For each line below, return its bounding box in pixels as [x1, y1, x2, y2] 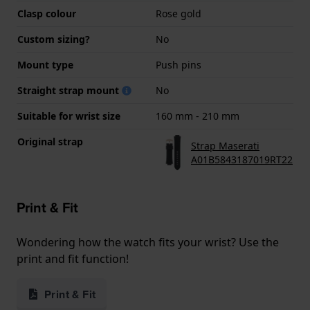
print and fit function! [17, 251, 129, 267]
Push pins [156, 58, 201, 72]
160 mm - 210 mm [156, 109, 239, 123]
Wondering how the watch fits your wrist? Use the [17, 235, 279, 250]
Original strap [17, 135, 83, 149]
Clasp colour [17, 7, 76, 21]
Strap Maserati [191, 138, 259, 152]
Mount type [17, 58, 73, 72]
